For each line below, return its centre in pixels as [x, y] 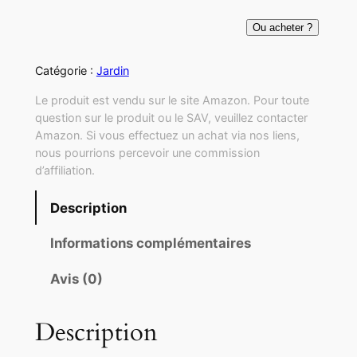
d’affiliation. [65, 170]
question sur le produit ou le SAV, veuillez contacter [171, 117]
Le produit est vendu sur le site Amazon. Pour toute [172, 100]
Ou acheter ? [283, 27]
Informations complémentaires [150, 243]
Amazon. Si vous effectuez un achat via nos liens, [167, 135]
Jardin [112, 71]
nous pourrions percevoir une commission [147, 152]
